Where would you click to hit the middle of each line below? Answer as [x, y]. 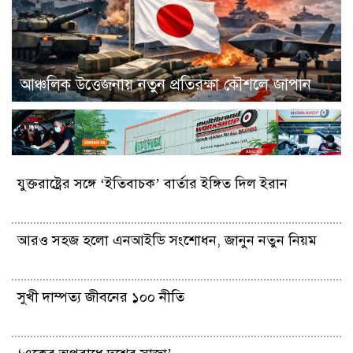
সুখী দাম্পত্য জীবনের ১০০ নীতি [101, 297]
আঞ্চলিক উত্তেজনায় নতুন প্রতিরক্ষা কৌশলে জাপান [165, 85]
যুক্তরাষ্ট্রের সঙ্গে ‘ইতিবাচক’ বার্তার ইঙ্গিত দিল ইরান [152, 184]
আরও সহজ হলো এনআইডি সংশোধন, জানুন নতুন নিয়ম [167, 241]
